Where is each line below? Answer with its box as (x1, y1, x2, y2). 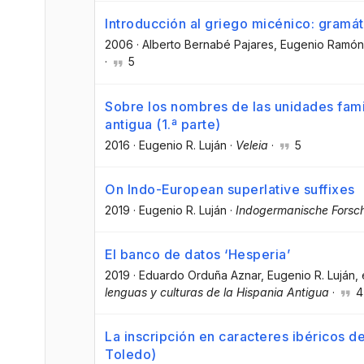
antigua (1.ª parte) (105, 115, 221, 132)
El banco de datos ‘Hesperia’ (105, 245, 290, 262)
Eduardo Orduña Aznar (139, 267, 261, 282)
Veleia (236, 137, 268, 152)
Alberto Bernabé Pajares (142, 37, 274, 52)
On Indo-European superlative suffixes (105, 180, 355, 197)
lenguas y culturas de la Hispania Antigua (105, 284, 329, 299)
